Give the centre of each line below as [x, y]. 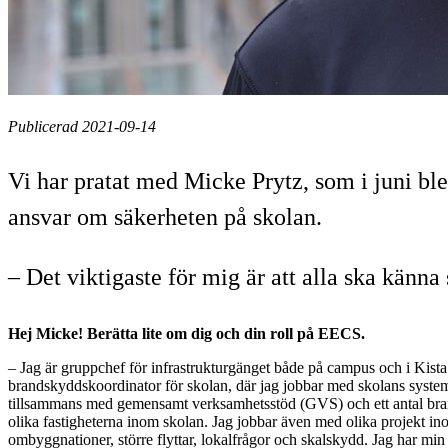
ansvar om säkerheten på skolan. [165, 216]
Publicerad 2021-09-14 [82, 126]
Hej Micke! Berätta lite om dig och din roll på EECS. [186, 333]
